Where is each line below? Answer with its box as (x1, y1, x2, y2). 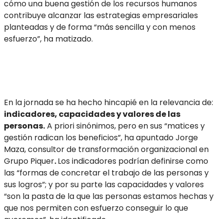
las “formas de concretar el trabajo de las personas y (4, 167, 209, 178)
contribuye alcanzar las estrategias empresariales (4, 10, 198, 22)
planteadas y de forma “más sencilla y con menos (4, 22, 196, 33)
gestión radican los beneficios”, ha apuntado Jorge (4, 131, 198, 143)
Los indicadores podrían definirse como (58, 155, 208, 167)
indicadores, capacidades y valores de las (4, 108, 180, 120)
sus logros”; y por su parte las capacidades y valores (4, 178, 204, 190)
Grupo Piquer (4, 155, 54, 167)
